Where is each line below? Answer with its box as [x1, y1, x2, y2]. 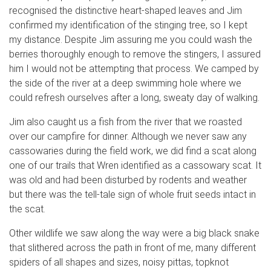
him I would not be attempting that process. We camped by [9, 62, 259, 74]
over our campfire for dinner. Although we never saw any [9, 130, 247, 142]
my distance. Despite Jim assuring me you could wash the [9, 33, 252, 45]
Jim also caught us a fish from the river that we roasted [9, 116, 242, 128]
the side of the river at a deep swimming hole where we [9, 77, 241, 89]
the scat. [9, 203, 45, 215]
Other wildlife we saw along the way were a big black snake [9, 227, 260, 239]
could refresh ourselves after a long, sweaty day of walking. [9, 91, 260, 103]
